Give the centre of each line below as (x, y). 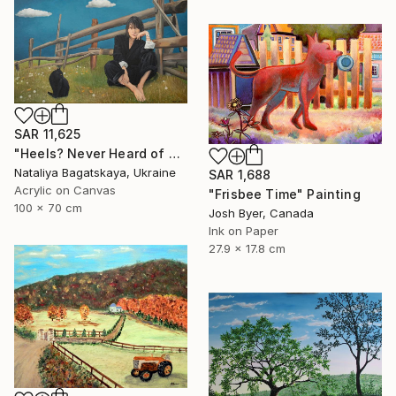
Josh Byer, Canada (261, 213)
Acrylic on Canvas (65, 190)
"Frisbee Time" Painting (285, 194)
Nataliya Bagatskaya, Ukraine (95, 172)
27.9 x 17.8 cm (247, 249)
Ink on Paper (244, 231)
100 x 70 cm (48, 207)
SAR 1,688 (240, 175)
